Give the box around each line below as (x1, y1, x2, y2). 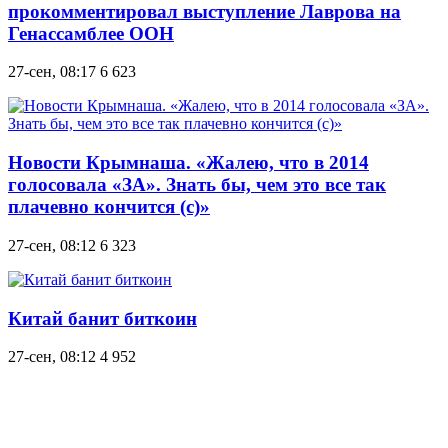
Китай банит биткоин (8, 307, 197, 329)
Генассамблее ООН (8, 22, 174, 44)
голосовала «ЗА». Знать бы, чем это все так (8, 174, 386, 196)
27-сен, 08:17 (8, 63, 96, 81)
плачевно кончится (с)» (8, 196, 210, 218)
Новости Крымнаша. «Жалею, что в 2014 (8, 152, 369, 174)
